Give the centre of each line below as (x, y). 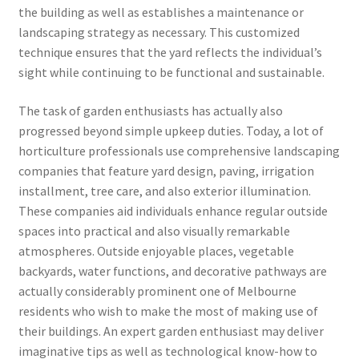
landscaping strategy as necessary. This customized (159, 32)
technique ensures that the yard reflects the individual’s (170, 52)
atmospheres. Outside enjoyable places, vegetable (156, 250)
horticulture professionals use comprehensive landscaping (179, 150)
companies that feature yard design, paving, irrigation (166, 170)
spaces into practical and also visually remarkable (154, 230)
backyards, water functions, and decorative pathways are (172, 270)
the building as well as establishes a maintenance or (161, 12)
